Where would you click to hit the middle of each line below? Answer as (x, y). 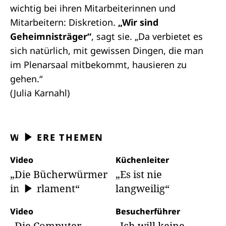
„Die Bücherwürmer (59, 174)
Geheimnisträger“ (51, 36)
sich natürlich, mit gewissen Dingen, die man (107, 50)
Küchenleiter (142, 160)
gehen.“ (26, 79)
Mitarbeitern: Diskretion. (64, 22)
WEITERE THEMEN (57, 137)
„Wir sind (138, 22)
